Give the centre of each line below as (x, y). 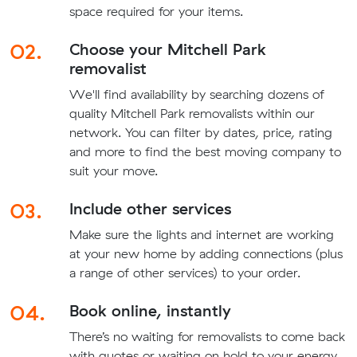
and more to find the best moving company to (205, 152)
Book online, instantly (150, 311)
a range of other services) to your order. (184, 273)
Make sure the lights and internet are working (201, 235)
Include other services (150, 209)
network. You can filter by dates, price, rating (200, 133)
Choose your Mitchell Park (167, 49)
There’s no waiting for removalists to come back (207, 337)
